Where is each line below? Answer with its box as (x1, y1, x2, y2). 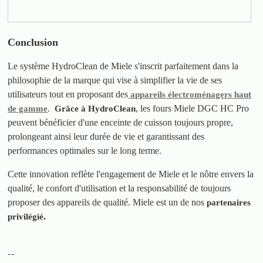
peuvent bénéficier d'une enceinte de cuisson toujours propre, (8, 117, 234, 127)
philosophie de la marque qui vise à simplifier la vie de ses (8, 75, 222, 85)
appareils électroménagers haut (128, 89, 252, 99)
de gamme (8, 103, 48, 113)
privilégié (8, 211, 44, 221)
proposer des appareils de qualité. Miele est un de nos (8, 197, 207, 207)
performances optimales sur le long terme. (8, 145, 162, 156)
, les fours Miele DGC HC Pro (136, 103, 249, 113)
